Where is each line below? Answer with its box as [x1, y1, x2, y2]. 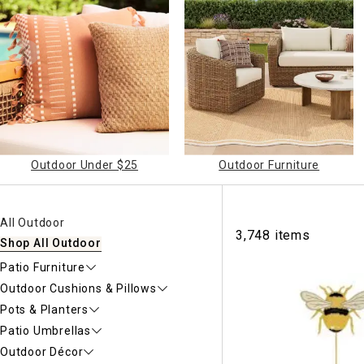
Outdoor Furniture [219, 158, 320, 172]
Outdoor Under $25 [31, 158, 138, 172]
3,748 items [236, 227, 310, 244]
